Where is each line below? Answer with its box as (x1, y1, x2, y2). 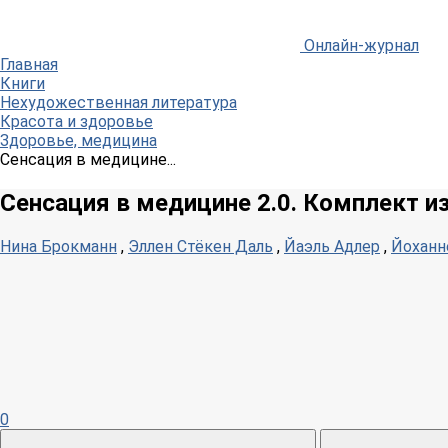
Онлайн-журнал (304, 36, 419, 55)
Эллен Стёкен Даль (128, 236, 273, 256)
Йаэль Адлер (284, 236, 380, 256)
